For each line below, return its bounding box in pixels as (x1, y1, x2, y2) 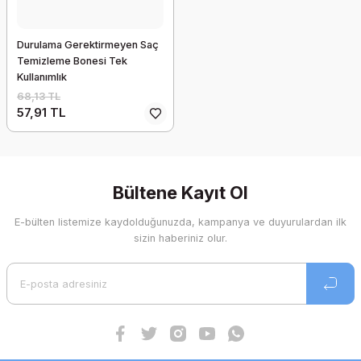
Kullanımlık (17, 71, 67, 83)
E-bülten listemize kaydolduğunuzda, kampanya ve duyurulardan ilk (15, 216, 346, 228)
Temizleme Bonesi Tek (17, 55, 127, 67)
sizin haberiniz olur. (134, 232, 227, 244)
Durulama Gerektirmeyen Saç (17, 39, 159, 51)
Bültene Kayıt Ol (113, 182, 248, 203)
